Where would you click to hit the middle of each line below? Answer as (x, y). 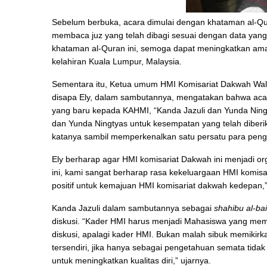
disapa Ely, (72, 97)
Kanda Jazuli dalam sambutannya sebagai (133, 208)
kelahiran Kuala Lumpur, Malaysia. (117, 61)
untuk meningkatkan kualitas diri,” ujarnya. (131, 260)
